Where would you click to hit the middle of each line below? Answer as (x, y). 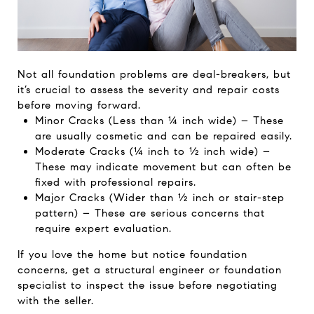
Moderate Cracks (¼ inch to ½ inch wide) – (152, 151)
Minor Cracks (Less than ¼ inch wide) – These (159, 120)
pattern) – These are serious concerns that (150, 213)
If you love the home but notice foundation (132, 254)
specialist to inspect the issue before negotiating (148, 285)
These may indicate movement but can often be (163, 166)
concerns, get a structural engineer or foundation (150, 269)
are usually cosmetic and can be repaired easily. (163, 136)
